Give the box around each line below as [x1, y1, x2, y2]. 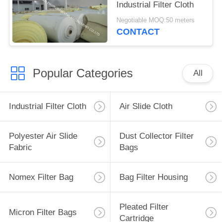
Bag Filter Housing [119, 172, 188, 182]
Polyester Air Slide [8, 131, 77, 141]
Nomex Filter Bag [8, 172, 73, 182]
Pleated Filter [119, 202, 168, 212]
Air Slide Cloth [119, 102, 172, 111]
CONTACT [116, 27, 160, 37]
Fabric [8, 143, 32, 153]
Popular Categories [32, 66, 133, 80]
